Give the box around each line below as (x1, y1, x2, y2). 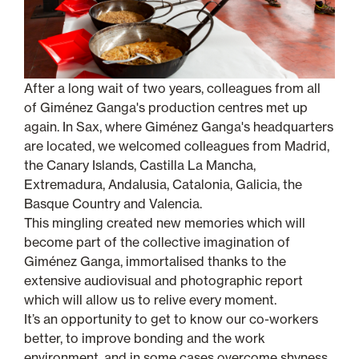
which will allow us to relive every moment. (24, 291, 276, 308)
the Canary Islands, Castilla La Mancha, (24, 156, 256, 173)
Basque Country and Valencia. (24, 195, 202, 212)
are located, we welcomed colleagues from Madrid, (24, 137, 329, 154)
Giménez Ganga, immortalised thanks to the (24, 252, 286, 269)
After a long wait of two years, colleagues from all (24, 79, 321, 96)
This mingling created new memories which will (24, 214, 305, 231)
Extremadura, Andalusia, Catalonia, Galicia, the (24, 175, 302, 192)
